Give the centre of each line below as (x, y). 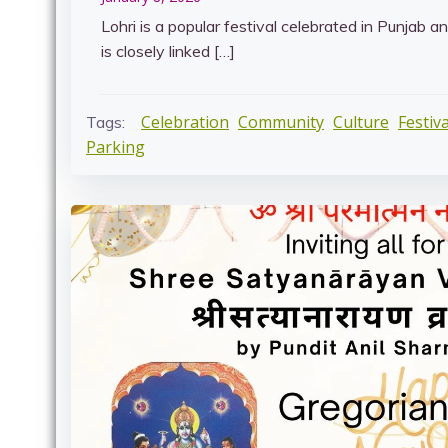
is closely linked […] (168, 51)
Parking (115, 147)
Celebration (185, 122)
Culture (361, 122)
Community (281, 122)
